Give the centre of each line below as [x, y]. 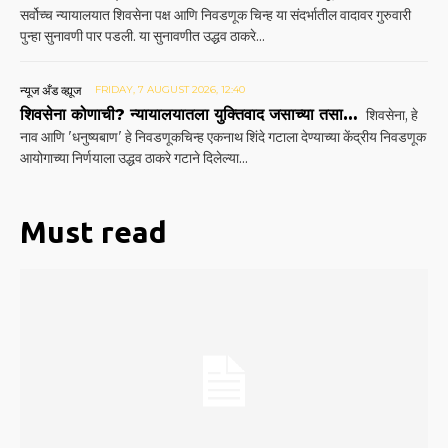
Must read [93, 232]
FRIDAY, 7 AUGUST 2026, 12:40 [170, 90]
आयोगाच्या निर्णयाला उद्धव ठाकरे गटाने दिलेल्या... [134, 158]
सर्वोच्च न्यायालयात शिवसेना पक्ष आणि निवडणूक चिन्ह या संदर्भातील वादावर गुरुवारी [215, 15]
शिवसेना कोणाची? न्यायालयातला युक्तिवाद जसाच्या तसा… [188, 115]
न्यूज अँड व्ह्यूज [50, 91]
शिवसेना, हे [390, 115]
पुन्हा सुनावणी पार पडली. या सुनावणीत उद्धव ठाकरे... [142, 36]
